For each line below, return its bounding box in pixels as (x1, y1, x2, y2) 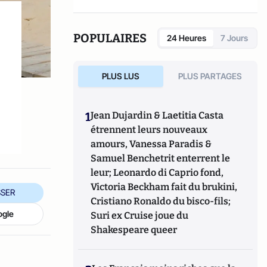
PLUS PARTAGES (178, 70, 243, 81)
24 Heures (167, 32, 206, 43)
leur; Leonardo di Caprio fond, (91, 166, 224, 178)
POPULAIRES (73, 30, 147, 45)
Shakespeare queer (91, 223, 178, 235)
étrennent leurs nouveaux (91, 123, 208, 135)
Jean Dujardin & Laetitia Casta (91, 109, 224, 121)
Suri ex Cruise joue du (91, 209, 189, 221)
